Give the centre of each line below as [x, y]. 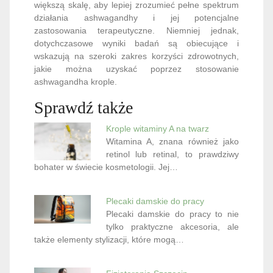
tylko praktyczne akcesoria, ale [172, 176]
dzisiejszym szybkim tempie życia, [172, 248]
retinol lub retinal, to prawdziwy [172, 103]
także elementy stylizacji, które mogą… [109, 189]
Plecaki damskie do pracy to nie [172, 163]
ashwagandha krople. [76, 31]
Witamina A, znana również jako [172, 90]
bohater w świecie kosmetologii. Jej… [106, 116]
